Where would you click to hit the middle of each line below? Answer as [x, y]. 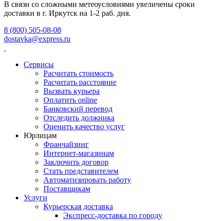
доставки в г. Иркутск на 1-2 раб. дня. [67, 13]
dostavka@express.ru [37, 39]
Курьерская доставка [78, 207]
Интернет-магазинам [79, 153]
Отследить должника [79, 118]
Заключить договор [76, 162]
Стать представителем [81, 171]
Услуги [36, 198]
